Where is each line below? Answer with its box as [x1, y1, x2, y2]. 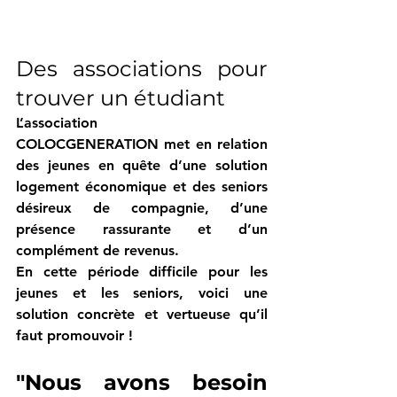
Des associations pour [16, 55, 268, 82]
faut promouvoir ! [16, 326, 137, 344]
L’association [16, 113, 97, 131]
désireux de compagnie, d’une [16, 198, 268, 216]
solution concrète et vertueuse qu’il [16, 305, 268, 323]
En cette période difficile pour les [16, 262, 268, 280]
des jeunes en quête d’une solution [16, 156, 268, 174]
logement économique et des [16, 177, 222, 195]
